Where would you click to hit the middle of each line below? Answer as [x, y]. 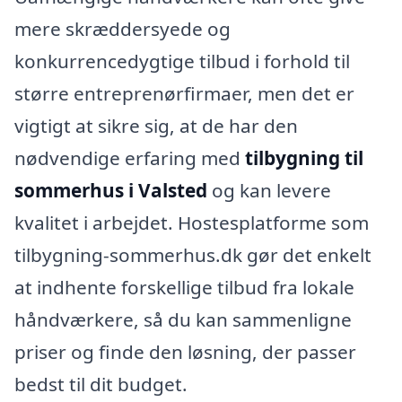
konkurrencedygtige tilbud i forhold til [182, 61]
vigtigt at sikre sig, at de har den [156, 126]
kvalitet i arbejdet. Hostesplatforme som [192, 223]
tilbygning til [304, 158]
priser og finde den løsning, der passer [185, 352]
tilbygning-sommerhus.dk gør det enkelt [193, 255]
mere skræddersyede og [122, 29]
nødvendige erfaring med [130, 158]
